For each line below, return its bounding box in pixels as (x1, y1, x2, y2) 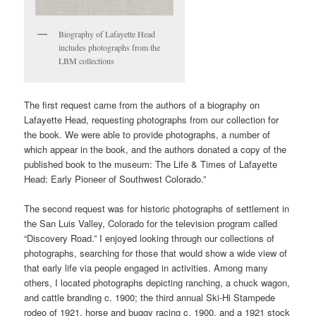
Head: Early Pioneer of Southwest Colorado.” (24, 172, 207, 186)
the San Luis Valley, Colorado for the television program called (24, 217, 278, 231)
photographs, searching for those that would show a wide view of (24, 246, 288, 260)
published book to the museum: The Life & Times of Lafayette (24, 157, 278, 171)
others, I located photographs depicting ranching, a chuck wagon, (24, 276, 291, 290)
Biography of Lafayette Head (59, 28, 156, 39)
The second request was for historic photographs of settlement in (24, 202, 290, 216)
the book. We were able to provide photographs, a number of (24, 128, 271, 142)
